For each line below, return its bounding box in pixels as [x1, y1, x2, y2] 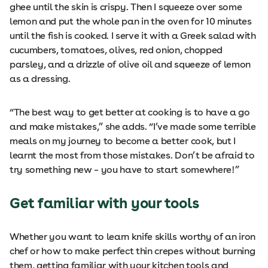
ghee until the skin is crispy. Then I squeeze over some [10, 1, 242, 13]
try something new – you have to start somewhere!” [10, 164, 239, 175]
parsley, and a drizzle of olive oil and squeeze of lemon [10, 59, 251, 70]
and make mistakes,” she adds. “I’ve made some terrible [10, 121, 256, 132]
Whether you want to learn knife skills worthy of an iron [10, 231, 256, 242]
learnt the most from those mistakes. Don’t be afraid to [10, 150, 255, 161]
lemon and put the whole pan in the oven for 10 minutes [10, 16, 252, 27]
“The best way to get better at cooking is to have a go [10, 106, 250, 118]
